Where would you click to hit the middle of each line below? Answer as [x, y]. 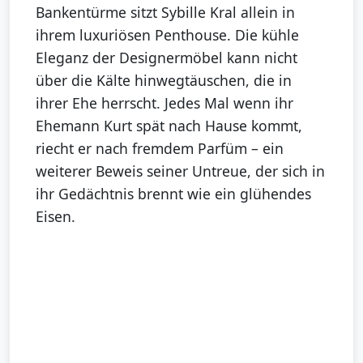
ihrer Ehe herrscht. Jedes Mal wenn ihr [164, 102]
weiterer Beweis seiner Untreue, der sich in [180, 171]
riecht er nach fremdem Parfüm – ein [160, 148]
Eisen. [56, 216]
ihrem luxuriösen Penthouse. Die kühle [167, 34]
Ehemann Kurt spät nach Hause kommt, [169, 125]
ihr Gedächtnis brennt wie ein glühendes [173, 193]
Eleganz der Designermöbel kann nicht [167, 57]
